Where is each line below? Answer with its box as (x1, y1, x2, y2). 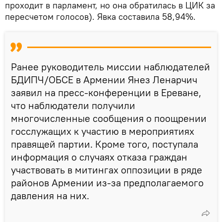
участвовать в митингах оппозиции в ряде (11, 163, 202, 176)
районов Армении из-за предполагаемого (11, 176, 204, 189)
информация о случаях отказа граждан (11, 150, 187, 163)
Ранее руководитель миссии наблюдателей (11, 60, 210, 73)
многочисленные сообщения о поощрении (11, 111, 207, 124)
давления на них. (11, 189, 89, 202)
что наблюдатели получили (11, 99, 135, 111)
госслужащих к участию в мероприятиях (11, 124, 194, 137)
